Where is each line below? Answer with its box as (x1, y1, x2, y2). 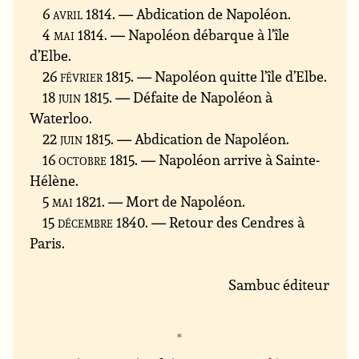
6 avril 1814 (42, 4, 113, 24)
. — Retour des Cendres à (145, 212, 305, 232)
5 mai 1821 (42, 192, 103, 212)
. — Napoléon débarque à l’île (104, 25, 290, 45)
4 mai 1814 (42, 25, 105, 45)
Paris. (30, 233, 66, 253)
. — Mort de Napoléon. (102, 192, 246, 212)
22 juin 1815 (42, 129, 111, 149)
